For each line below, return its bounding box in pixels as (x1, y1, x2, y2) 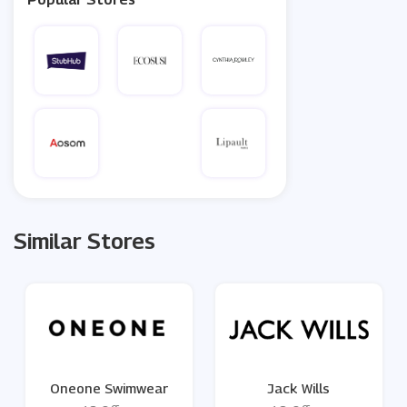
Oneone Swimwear (49, 380, 168, 397)
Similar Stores (14, 228, 155, 254)
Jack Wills (267, 380, 330, 397)
